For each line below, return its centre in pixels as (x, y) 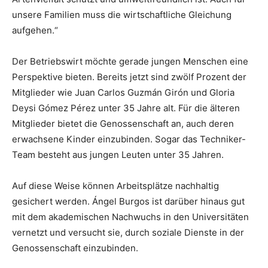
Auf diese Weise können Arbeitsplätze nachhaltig (115, 186)
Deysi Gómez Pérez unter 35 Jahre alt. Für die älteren (126, 108)
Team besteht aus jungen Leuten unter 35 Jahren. (118, 155)
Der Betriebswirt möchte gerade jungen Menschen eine (130, 62)
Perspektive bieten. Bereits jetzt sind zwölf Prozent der (129, 77)
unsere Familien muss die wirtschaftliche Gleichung (122, 15)
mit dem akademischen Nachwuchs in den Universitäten (130, 217)
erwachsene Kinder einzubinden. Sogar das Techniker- (129, 139)
